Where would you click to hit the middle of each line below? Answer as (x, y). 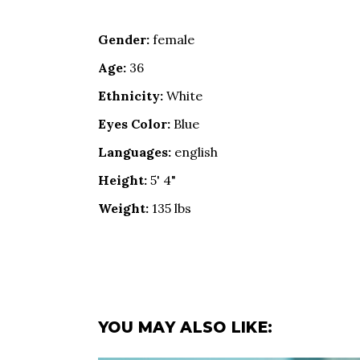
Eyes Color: (134, 124)
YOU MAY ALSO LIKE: (186, 328)
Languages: (135, 152)
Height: (123, 180)
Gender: (124, 40)
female (172, 40)
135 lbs (170, 209)
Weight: (123, 209)
